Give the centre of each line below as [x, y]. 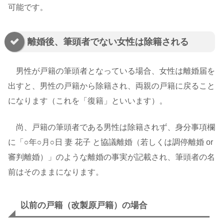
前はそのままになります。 [56, 172]
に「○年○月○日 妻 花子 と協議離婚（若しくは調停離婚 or [111, 142]
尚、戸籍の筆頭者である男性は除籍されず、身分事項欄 [111, 127]
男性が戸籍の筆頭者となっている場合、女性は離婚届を [111, 71]
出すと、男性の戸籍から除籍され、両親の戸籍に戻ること [111, 86]
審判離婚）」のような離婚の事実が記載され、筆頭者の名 [111, 157]
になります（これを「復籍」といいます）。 [88, 101]
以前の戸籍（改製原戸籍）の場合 [84, 206]
